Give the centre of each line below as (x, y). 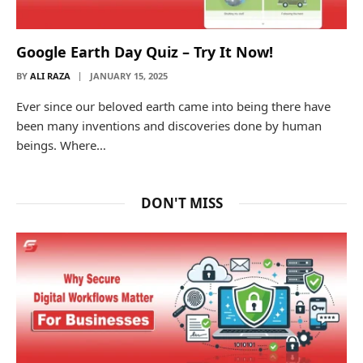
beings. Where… (61, 145)
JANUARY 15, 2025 (129, 75)
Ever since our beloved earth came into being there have (173, 106)
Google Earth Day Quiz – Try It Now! (145, 51)
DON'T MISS (181, 203)
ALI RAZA (50, 75)
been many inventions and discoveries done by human (169, 125)
